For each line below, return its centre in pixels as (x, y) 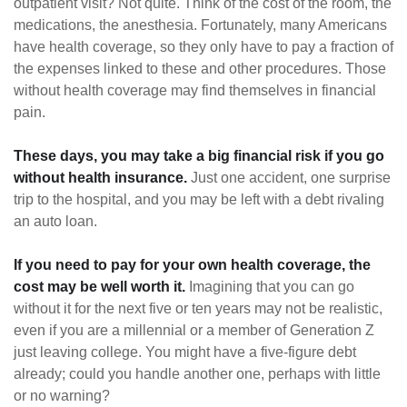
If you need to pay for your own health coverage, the (192, 265)
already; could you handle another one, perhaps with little (197, 374)
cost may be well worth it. (99, 287)
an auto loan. (55, 222)
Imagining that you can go (270, 287)
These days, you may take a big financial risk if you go (199, 156)
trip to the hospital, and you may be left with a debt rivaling (199, 200)
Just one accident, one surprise (289, 178)
